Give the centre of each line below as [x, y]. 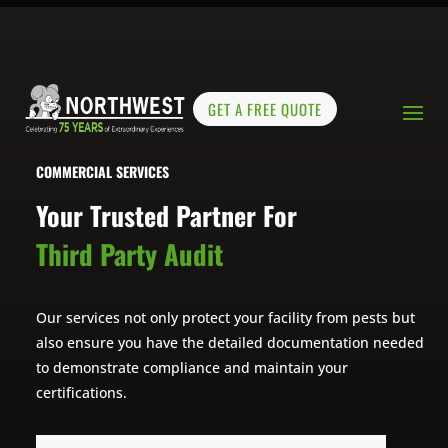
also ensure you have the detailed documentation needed [229, 343]
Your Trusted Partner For [166, 216]
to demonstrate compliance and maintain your [191, 368]
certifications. [81, 393]
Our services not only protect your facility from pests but [225, 318]
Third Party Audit [129, 254]
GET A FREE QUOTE [265, 108]
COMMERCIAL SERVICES [102, 172]
